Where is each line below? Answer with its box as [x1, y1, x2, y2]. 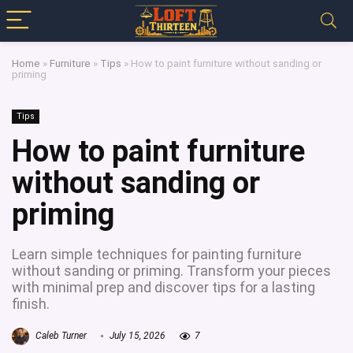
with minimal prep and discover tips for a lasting [12, 279, 315, 295]
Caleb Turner [33, 330, 87, 342]
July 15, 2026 [107, 330, 165, 342]
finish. [12, 295, 50, 312]
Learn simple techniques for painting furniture [12, 246, 302, 262]
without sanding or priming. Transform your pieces [12, 262, 331, 279]
